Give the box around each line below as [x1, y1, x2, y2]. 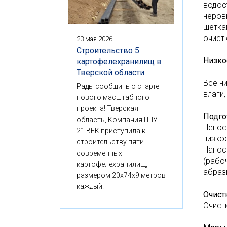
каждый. [77, 182, 104, 191]
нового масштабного [77, 93, 149, 101]
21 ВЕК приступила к [77, 126, 145, 135]
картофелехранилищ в [77, 56, 162, 66]
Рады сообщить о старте [77, 82, 159, 90]
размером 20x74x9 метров [77, 171, 166, 179]
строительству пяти [77, 137, 144, 146]
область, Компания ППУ [77, 115, 158, 124]
